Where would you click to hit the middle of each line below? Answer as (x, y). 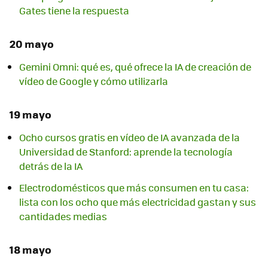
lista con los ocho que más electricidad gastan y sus (138, 202)
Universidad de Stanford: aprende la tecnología (126, 152)
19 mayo (31, 114)
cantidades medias (63, 217)
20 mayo (32, 43)
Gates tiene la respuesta (74, 10)
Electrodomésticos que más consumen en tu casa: (134, 188)
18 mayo (31, 250)
